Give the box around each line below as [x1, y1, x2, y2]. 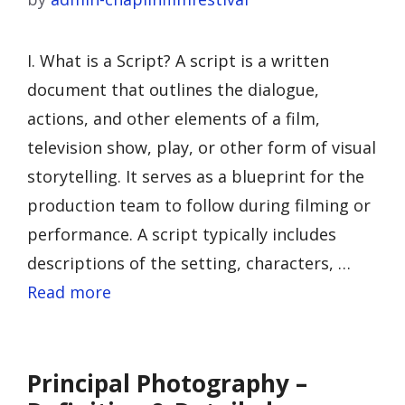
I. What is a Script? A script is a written [27, 50, 329, 71]
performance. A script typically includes [27, 223, 336, 245]
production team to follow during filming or [27, 194, 371, 216]
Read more [27, 281, 111, 303]
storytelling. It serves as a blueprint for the [27, 165, 364, 187]
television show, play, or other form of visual [27, 137, 376, 158]
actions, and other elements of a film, [27, 108, 320, 129]
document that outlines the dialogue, [27, 79, 319, 100]
